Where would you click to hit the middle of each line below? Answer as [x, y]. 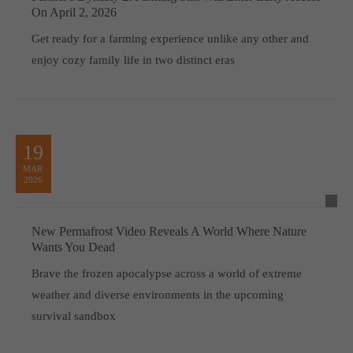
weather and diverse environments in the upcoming [157, 294]
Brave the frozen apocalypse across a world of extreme [166, 273]
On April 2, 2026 [74, 12]
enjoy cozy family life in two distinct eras [133, 59]
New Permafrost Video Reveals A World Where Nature [169, 231]
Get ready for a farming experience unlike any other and [170, 38]
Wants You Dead [73, 247]
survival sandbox [73, 316]
